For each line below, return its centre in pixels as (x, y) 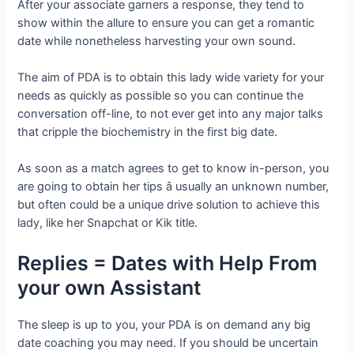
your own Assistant (110, 287)
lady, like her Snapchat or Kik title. (108, 223)
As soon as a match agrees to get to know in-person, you (173, 169)
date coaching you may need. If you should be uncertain (168, 343)
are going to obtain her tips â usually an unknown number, (173, 187)
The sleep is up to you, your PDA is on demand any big (164, 324)
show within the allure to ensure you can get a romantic (166, 23)
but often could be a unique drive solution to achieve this (169, 205)
